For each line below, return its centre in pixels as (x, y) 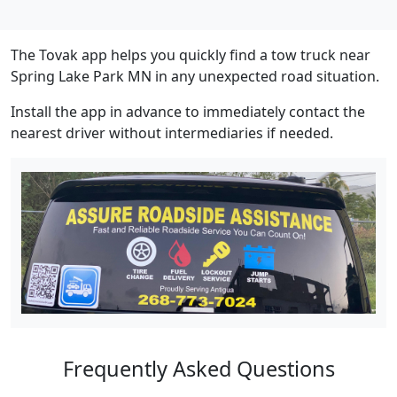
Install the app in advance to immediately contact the (188, 112)
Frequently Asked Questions (198, 368)
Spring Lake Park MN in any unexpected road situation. (195, 77)
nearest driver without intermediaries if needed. (172, 133)
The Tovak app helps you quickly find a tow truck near (191, 55)
